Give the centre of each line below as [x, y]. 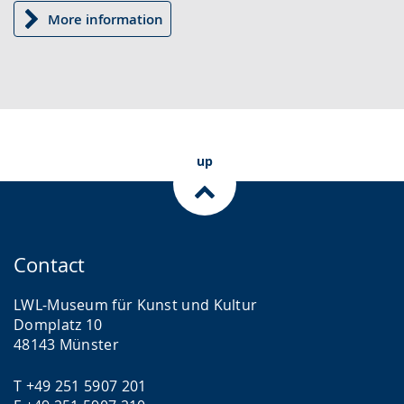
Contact [49, 265]
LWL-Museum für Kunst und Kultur [136, 305]
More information [106, 19]
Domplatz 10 [58, 325]
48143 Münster [66, 345]
